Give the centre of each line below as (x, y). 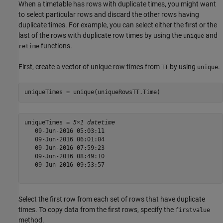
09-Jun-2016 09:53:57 (64, 165)
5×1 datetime (94, 123)
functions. (56, 46)
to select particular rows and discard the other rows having (109, 14)
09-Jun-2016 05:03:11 (64, 131)
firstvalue (193, 210)
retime (29, 46)
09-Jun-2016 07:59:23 (64, 148)
